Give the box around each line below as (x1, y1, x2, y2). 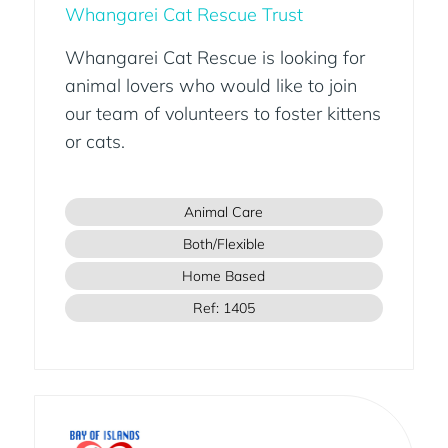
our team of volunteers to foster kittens (64, 102, 381, 126)
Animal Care (184, 203, 264, 222)
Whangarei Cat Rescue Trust (64, 3, 303, 27)
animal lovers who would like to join (64, 74, 357, 98)
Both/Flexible (182, 235, 265, 254)
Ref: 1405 (192, 299, 255, 318)
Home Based (182, 267, 266, 286)
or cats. (64, 130, 125, 154)
